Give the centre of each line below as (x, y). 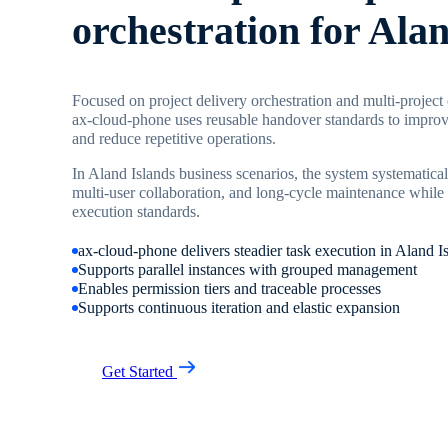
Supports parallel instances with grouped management (247, 270)
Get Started (139, 372)
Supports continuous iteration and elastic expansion (239, 308)
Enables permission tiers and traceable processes (229, 289)
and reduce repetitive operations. (174, 139)
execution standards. (136, 212)
